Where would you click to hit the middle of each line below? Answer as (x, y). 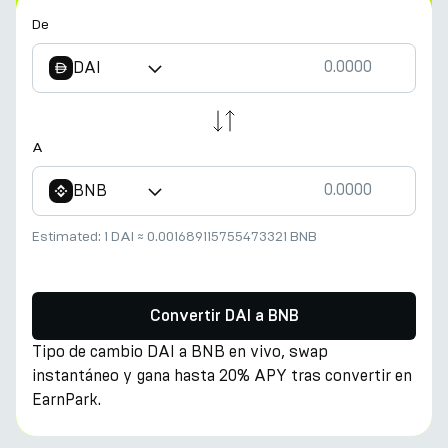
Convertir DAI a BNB (224, 316)
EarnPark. (66, 399)
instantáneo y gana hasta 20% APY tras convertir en (222, 375)
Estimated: (68, 236)
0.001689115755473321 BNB (232, 236)
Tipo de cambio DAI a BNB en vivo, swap (180, 351)
